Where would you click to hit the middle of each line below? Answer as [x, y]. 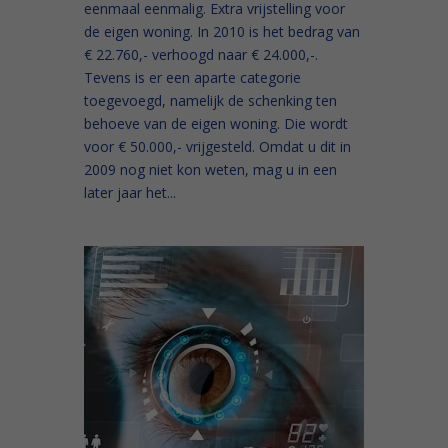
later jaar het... [130, 192]
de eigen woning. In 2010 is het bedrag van [222, 31]
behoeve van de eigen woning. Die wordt [216, 123]
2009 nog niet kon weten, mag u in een [210, 169]
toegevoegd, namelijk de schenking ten [210, 100]
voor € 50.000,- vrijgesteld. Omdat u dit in [217, 146]
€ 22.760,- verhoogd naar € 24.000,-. [201, 54]
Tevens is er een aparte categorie [192, 77]
